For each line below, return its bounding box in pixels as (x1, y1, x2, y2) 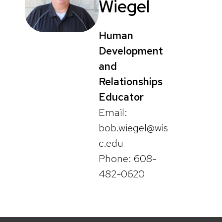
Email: (99, 106, 127, 119)
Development (99, 44, 163, 58)
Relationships (99, 75, 163, 89)
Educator (99, 90, 144, 104)
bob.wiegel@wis (99, 121, 168, 135)
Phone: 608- (99, 152, 157, 166)
